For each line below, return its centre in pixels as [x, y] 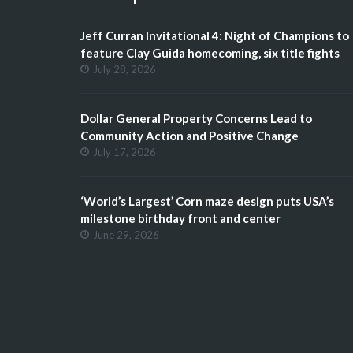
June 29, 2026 [126, 234]
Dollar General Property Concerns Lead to [196, 118]
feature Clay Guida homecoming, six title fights [210, 52]
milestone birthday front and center [180, 218]
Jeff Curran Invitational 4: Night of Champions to [215, 35]
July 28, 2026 [124, 69]
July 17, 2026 [124, 152]
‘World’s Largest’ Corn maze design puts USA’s [207, 201]
